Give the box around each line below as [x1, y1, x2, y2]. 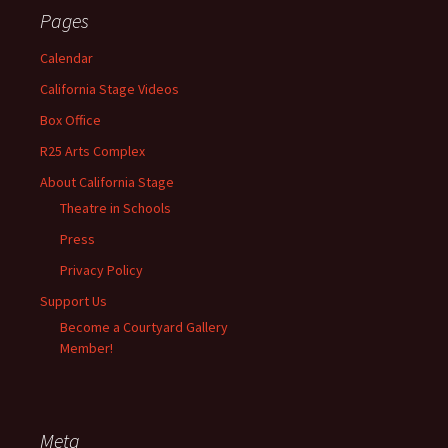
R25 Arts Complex [40, 141, 145, 160]
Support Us [40, 291, 107, 310]
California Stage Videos [40, 79, 179, 98]
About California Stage [40, 172, 174, 191]
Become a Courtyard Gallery [60, 317, 228, 336]
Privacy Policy [60, 260, 143, 279]
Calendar [40, 48, 93, 67]
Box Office [40, 110, 101, 129]
